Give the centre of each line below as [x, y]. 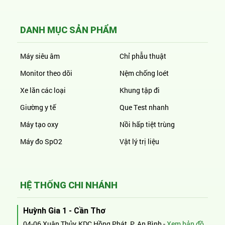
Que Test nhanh [144, 107]
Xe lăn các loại [43, 90]
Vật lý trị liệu [139, 141]
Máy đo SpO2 [41, 141]
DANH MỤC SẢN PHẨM [69, 30]
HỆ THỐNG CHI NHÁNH [69, 185]
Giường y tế [38, 107]
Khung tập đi [140, 90]
